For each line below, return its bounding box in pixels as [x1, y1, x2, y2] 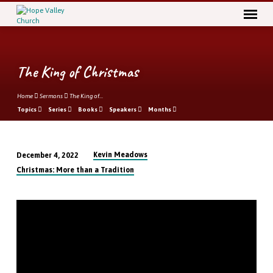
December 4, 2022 [16, 151, 79, 160]
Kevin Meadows [93, 151, 148, 160]
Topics [16, 106, 38, 113]
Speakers [109, 106, 138, 113]
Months [148, 106, 173, 113]
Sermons [39, 92, 63, 99]
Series [48, 106, 68, 113]
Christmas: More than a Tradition [16, 165, 134, 174]
